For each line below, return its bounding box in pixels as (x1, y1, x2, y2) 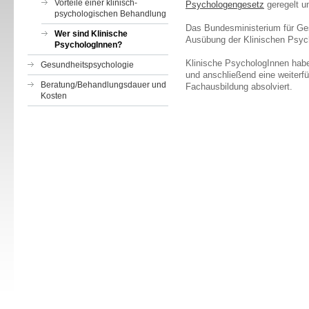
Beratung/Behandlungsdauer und (41, 80, 166, 90)
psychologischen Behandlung (54, 9, 166, 19)
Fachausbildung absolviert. (186, 81, 295, 92)
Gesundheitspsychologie (41, 60, 134, 70)
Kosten (41, 91, 67, 101)
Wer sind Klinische (54, 29, 128, 39)
